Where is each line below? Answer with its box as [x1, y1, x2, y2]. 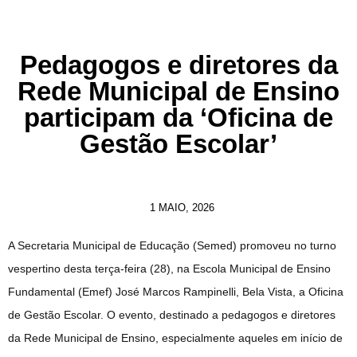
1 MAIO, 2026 [149, 201, 214, 214]
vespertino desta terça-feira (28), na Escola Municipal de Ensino [8, 261, 331, 275]
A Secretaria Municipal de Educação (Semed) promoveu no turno [8, 238, 336, 252]
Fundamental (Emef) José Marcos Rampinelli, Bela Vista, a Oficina [8, 284, 343, 298]
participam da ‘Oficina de [24, 102, 333, 132]
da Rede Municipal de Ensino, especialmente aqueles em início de [8, 331, 343, 344]
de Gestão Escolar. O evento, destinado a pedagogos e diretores [8, 308, 335, 321]
